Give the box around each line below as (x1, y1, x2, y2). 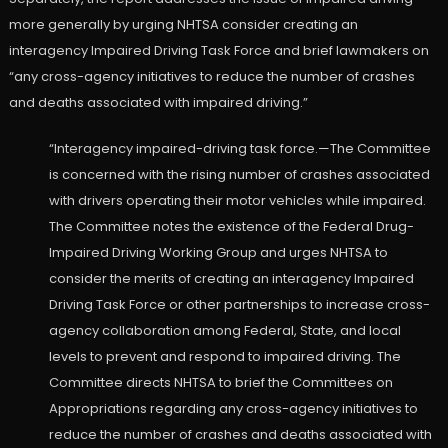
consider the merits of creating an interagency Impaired (48, 269, 414, 289)
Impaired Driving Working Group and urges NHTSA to (48, 243, 388, 263)
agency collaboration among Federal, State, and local (48, 321, 401, 341)
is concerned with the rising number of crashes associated (48, 165, 430, 185)
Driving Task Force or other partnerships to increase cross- (48, 295, 430, 315)
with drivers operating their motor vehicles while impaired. (48, 191, 426, 211)
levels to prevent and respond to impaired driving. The (48, 347, 401, 367)
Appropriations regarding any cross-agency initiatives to (48, 399, 418, 419)
